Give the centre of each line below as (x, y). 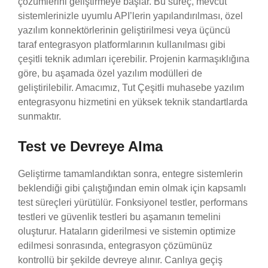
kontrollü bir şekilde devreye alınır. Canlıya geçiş (120, 260)
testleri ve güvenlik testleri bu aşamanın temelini (119, 217)
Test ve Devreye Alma (90, 146)
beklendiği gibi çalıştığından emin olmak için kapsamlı (132, 188)
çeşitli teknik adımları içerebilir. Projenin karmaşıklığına (134, 59)
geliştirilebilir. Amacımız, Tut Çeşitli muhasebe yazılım (131, 87)
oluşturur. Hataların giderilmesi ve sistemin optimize (127, 231)
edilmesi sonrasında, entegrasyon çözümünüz (115, 245)
